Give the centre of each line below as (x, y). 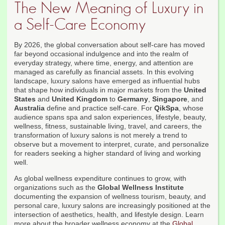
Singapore (170, 99)
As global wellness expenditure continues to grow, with (100, 179)
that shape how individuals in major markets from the (99, 90)
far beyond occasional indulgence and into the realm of (101, 54)
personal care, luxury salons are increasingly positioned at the (112, 206)
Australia (29, 108)
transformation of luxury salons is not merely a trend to (101, 135)
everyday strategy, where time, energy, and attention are (104, 63)
